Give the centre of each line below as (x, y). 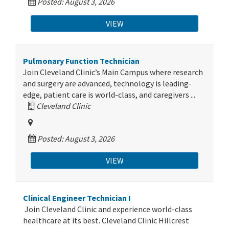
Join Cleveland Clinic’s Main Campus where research (113, 72)
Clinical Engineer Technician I (77, 198)
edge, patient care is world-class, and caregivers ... (109, 95)
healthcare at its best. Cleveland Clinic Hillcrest (106, 220)
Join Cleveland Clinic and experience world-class (108, 209)
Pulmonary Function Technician (81, 61)
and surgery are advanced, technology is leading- (107, 83)
